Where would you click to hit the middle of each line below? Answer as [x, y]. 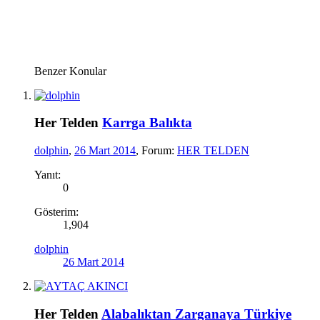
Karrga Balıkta [147, 123]
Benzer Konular [70, 71]
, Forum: [156, 151]
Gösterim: [56, 212]
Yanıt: [47, 175]
